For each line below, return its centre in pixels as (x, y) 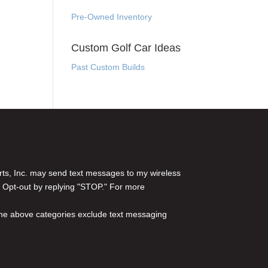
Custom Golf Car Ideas (126, 48)
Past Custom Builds (108, 67)
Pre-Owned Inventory (112, 17)
